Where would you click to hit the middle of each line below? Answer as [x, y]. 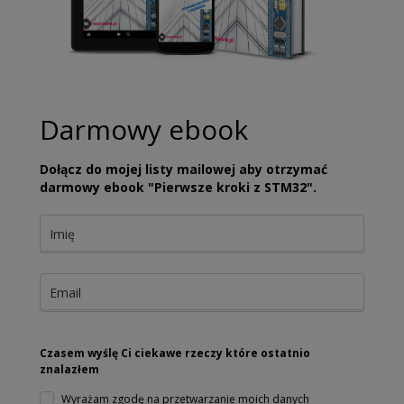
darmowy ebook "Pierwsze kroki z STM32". [178, 187]
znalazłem [69, 369]
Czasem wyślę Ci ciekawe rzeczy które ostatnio [175, 353]
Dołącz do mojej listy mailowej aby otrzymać [184, 169]
